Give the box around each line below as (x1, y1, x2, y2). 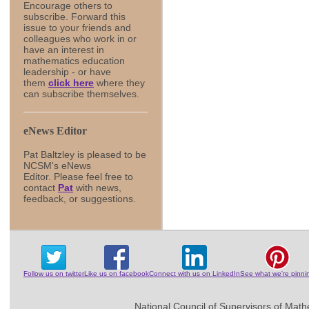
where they (97, 77, 145, 89)
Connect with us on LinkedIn (149, 270, 240, 277)
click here (48, 77, 94, 89)
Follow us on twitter (23, 270, 84, 277)
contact (23, 182, 58, 194)
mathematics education (23, 55, 125, 67)
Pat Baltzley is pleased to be (23, 149, 146, 161)
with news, (76, 182, 121, 194)
